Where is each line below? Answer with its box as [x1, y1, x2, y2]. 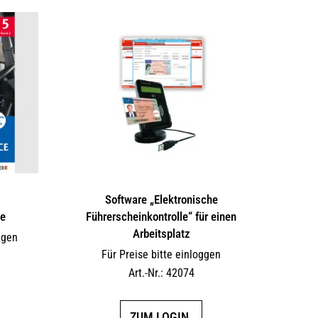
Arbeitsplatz [132, 226, 190, 241]
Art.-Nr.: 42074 [128, 266, 194, 280]
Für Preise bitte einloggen [102, 248, 221, 262]
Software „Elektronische [104, 192, 218, 207]
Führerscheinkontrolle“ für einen [86, 209, 237, 224]
